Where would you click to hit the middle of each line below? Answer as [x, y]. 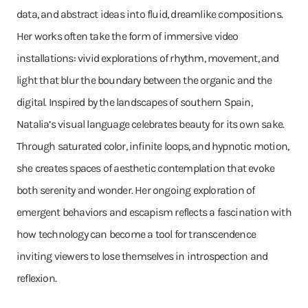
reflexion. [37, 278]
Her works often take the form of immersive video [128, 36]
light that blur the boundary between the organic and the [144, 80]
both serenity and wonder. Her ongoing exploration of [136, 190]
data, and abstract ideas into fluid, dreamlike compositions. [150, 14]
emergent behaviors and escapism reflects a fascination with [154, 212]
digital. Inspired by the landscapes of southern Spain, [134, 102]
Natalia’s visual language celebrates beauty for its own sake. [151, 124]
